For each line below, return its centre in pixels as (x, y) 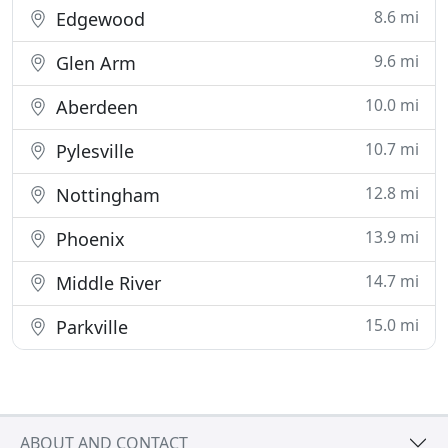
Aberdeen (94, 107)
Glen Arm (93, 63)
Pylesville (92, 151)
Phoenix (88, 239)
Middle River (106, 283)
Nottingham (105, 195)
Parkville (89, 327)
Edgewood (98, 19)
